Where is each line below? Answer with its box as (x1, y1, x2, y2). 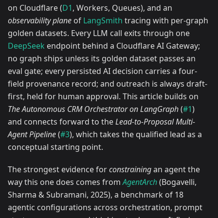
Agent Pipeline (8, 129, 56, 140)
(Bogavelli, (157, 177, 197, 188)
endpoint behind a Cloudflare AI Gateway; (45, 40, 200, 52)
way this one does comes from (8, 177, 123, 188)
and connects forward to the (8, 116, 115, 127)
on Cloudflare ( (8, 2, 62, 14)
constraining (109, 164, 151, 175)
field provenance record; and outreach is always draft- (8, 78, 207, 90)
